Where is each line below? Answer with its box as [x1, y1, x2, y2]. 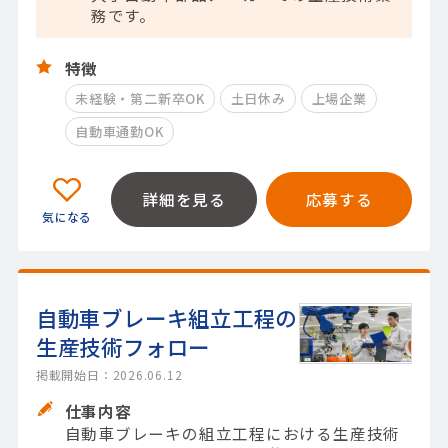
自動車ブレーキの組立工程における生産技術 [64, 422, 401, 445]
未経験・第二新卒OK [75, 89, 205, 109]
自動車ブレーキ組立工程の [35, 301, 298, 333]
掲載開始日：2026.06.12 [35, 365, 183, 383]
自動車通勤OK [75, 121, 164, 141]
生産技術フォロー [35, 330, 211, 362]
